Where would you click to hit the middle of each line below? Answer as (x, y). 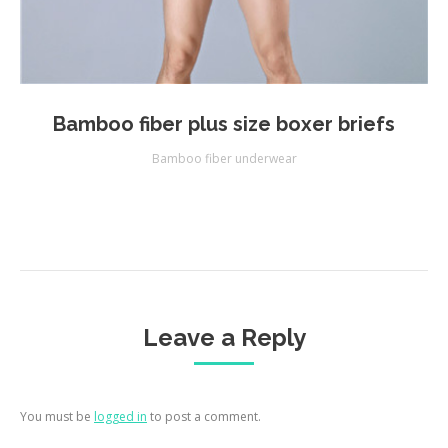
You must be (57, 416)
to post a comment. (204, 416)
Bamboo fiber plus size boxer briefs (224, 123)
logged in (120, 416)
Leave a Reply (224, 337)
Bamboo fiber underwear (224, 158)
